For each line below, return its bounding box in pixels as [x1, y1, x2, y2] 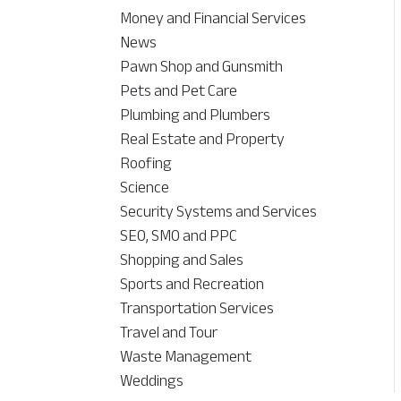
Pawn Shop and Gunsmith [120, 51, 284, 82]
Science [120, 172, 170, 203]
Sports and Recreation [120, 269, 265, 300]
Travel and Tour [120, 317, 218, 348]
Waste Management [120, 341, 252, 372]
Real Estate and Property [120, 124, 286, 155]
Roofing [120, 148, 173, 179]
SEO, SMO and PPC [120, 220, 238, 252]
